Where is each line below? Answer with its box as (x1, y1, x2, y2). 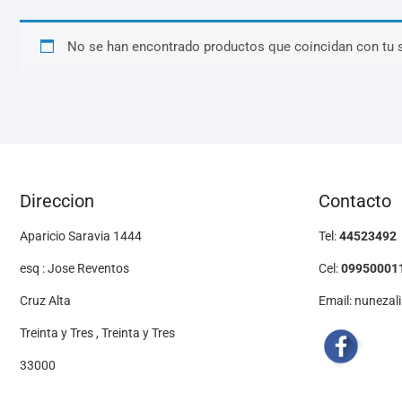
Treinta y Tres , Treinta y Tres (20, 326, 175, 341)
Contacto (318, 190, 391, 213)
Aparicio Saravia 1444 (20, 229, 142, 244)
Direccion (20, 190, 94, 213)
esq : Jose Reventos (20, 261, 129, 276)
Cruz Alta (20, 293, 71, 309)
